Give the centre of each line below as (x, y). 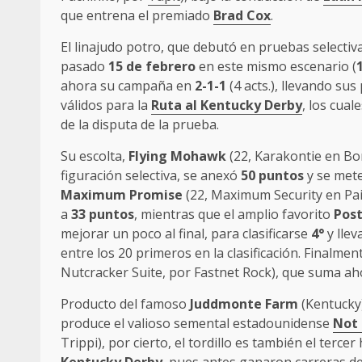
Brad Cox (242, 16)
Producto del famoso (125, 304)
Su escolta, (95, 156)
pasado (84, 67)
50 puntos (272, 176)
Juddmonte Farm (244, 304)
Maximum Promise (122, 195)
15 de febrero (154, 67)
